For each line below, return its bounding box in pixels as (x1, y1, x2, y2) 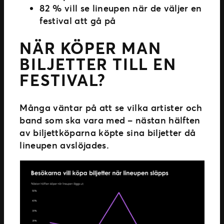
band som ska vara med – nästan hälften (19, 113, 200, 126)
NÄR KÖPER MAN (19, 37, 161, 59)
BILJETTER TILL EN (19, 53, 176, 75)
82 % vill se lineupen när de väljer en (39, 1, 202, 14)
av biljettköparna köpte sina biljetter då (19, 126, 196, 138)
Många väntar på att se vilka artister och (19, 101, 202, 113)
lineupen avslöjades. (19, 138, 109, 151)
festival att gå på (39, 14, 116, 26)
